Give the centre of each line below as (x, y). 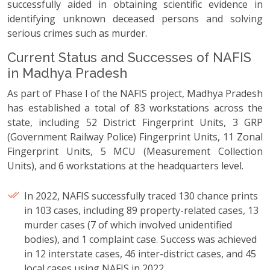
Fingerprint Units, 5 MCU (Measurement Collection (135, 151)
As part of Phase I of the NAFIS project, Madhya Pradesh (135, 93)
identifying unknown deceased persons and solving (135, 18)
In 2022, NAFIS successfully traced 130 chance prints (141, 196)
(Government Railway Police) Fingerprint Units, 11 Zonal (135, 137)
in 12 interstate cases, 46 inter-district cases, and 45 (140, 253)
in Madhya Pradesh (67, 73)
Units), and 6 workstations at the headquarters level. (125, 165)
